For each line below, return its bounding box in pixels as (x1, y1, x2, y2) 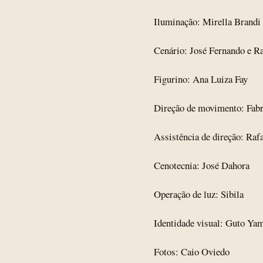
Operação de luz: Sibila (154, 187, 244, 201)
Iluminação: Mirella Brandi (154, 15, 261, 28)
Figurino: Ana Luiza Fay (154, 72, 248, 86)
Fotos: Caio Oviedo (154, 245, 230, 258)
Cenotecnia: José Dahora (154, 159, 249, 172)
